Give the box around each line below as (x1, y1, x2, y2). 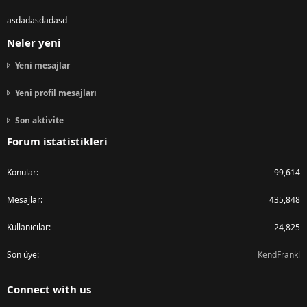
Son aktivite (15, 114, 64, 126)
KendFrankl (258, 248, 300, 260)
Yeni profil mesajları (15, 86, 97, 99)
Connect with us (7, 282, 91, 296)
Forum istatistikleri (7, 134, 108, 148)
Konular (7, 166, 36, 178)
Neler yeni (7, 35, 61, 49)
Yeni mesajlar (15, 59, 70, 71)
